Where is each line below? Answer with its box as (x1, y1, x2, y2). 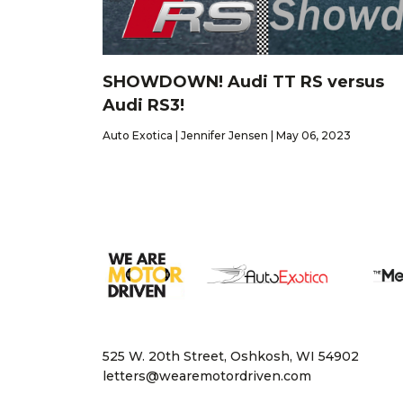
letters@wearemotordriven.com (103, 368, 311, 385)
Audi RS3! (103, 94, 184, 115)
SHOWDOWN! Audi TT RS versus (103, 71, 384, 92)
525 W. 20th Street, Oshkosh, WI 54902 (103, 348, 359, 365)
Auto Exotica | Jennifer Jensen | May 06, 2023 (103, 128, 351, 142)
